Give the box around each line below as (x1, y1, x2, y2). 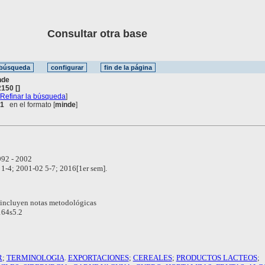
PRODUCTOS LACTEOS (176, 253, 257, 262)
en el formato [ (4, 100, 56, 109)
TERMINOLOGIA (6, 253, 64, 262)
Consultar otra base (12, 28, 147, 40)
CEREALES (132, 253, 172, 262)
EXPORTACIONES (67, 253, 129, 262)
